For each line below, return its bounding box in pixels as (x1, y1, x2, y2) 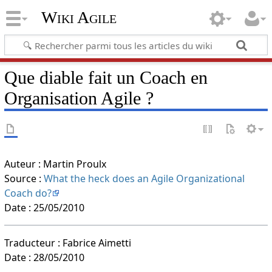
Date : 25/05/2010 (4, 200, 84, 214)
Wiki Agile (41, 8, 117, 27)
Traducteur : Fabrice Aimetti (4, 236, 131, 250)
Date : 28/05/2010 (4, 250, 84, 264)
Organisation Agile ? (4, 87, 154, 109)
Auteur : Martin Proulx (4, 157, 106, 171)
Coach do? (4, 186, 52, 200)
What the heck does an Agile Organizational (43, 171, 245, 185)
